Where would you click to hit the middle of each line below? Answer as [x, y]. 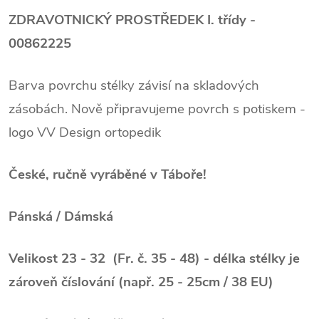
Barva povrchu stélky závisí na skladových [134, 85]
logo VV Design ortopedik [85, 132]
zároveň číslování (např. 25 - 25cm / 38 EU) [141, 282]
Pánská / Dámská [61, 216]
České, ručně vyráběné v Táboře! [108, 174]
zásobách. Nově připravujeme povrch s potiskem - [157, 109]
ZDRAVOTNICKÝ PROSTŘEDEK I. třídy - [132, 20]
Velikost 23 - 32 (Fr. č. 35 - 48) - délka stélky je [154, 258]
